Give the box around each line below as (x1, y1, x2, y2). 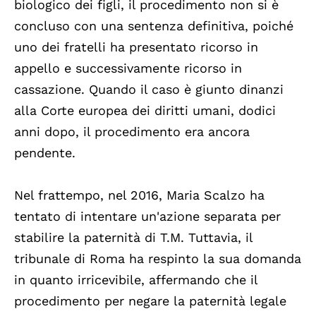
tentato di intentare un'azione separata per (14, 208, 281, 224)
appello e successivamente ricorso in (14, 60, 242, 75)
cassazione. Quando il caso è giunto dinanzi (14, 81, 284, 97)
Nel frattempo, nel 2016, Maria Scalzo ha (14, 187, 265, 202)
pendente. (14, 145, 75, 160)
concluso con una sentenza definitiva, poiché (14, 18, 293, 33)
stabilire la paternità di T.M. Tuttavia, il (14, 229, 253, 245)
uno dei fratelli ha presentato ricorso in (14, 39, 258, 54)
